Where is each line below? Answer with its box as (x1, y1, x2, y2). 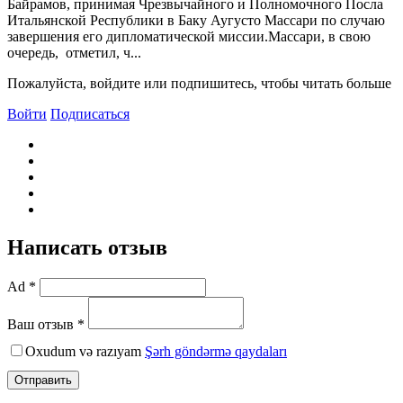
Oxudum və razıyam (25, 343, 145, 359)
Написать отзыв (7, 235, 167, 259)
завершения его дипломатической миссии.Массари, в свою (7, 28, 371, 44)
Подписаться (50, 105, 130, 121)
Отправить (14, 372, 72, 387)
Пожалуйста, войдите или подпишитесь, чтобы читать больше (7, 75, 391, 91)
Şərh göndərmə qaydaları (145, 343, 287, 359)
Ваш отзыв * (7, 316, 85, 332)
